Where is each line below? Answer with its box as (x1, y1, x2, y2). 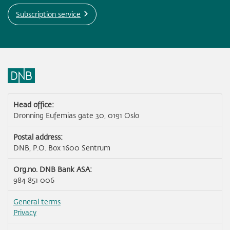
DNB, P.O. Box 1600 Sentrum (13, 143, 110, 153)
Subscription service (16, 9, 81, 20)
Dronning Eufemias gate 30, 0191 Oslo (13, 110, 139, 121)
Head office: (13, 100, 54, 110)
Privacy (13, 207, 36, 218)
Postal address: (13, 132, 63, 142)
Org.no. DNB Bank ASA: (13, 164, 92, 175)
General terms (13, 197, 61, 207)
